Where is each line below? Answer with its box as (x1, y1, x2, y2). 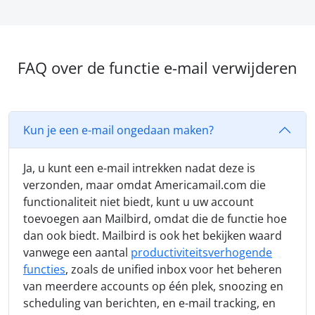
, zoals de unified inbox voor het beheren (65, 262, 282, 278)
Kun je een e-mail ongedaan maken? (23, 122, 214, 138)
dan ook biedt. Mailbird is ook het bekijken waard (23, 228, 282, 244)
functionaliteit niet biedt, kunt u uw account (23, 194, 254, 210)
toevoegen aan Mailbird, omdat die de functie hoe (23, 211, 287, 227)
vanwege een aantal (23, 245, 131, 261)
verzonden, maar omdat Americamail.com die (23, 177, 266, 193)
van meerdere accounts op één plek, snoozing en (23, 278, 283, 295)
